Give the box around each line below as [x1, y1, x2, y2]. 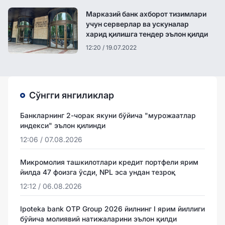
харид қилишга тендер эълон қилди [85, 29, 208, 38]
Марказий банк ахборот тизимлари [85, 9, 206, 18]
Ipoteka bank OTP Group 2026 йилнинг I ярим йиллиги [20, 204, 205, 213]
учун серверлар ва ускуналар [85, 19, 189, 28]
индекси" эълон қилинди [20, 121, 105, 130]
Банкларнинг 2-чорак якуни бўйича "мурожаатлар [20, 110, 196, 120]
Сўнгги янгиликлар [29, 89, 114, 100]
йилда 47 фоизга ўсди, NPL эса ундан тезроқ [20, 167, 175, 176]
